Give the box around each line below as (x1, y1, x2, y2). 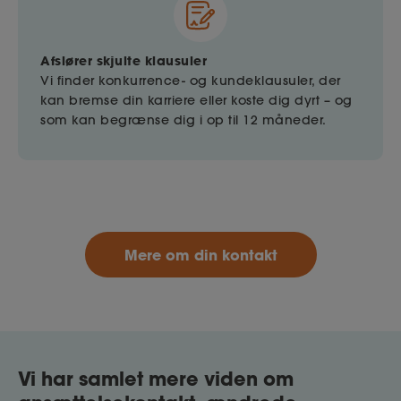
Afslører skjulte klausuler (40, 52, 207, 70)
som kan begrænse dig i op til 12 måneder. (40, 112, 327, 129)
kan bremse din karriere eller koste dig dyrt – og (40, 92, 353, 109)
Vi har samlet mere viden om (18, 366, 294, 392)
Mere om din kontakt (124, 245, 277, 265)
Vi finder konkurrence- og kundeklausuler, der (40, 73, 341, 90)
